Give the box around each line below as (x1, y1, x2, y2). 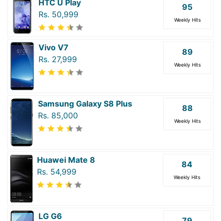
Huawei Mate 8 (37, 154, 95, 165)
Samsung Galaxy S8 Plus (38, 98, 132, 109)
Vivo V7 (38, 42, 69, 52)
